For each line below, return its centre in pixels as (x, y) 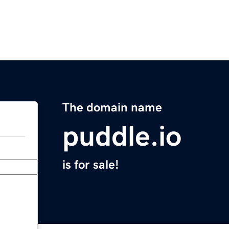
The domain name (112, 108)
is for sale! (90, 165)
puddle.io (122, 136)
